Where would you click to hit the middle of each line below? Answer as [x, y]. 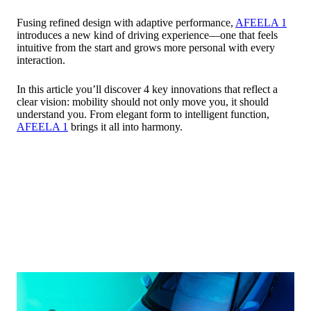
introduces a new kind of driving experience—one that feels [147, 35]
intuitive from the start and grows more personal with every [146, 47]
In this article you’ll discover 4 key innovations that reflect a [147, 89]
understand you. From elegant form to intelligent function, [143, 114]
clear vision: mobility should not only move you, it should [143, 101]
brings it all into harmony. [125, 126]
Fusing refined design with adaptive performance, [126, 22]
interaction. [41, 60]
